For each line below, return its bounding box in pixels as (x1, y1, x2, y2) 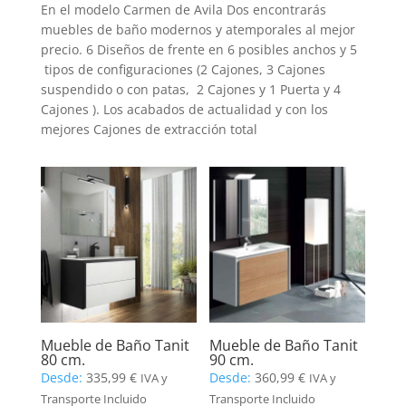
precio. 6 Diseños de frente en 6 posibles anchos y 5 (40, 40, 357, 58)
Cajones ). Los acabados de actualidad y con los (40, 100, 328, 118)
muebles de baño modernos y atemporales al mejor (40, 20, 355, 38)
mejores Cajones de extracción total (40, 120, 257, 138)
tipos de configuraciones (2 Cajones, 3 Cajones (40, 60, 325, 78)
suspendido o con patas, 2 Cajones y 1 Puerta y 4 (40, 80, 341, 98)
